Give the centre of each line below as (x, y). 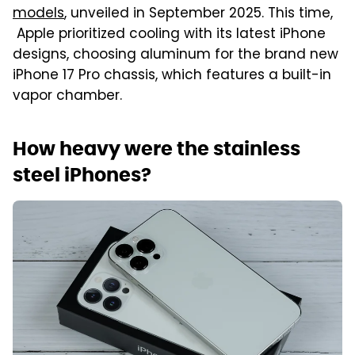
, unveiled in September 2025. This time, (198, 14)
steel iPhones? (82, 174)
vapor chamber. (67, 96)
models (38, 14)
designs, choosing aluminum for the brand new (176, 55)
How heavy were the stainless (157, 148)
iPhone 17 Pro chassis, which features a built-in (172, 76)
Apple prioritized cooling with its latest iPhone (169, 34)
